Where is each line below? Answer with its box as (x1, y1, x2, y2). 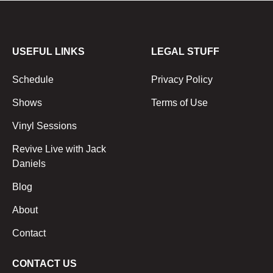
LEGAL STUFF (151, 46, 219, 57)
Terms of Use (151, 97, 208, 108)
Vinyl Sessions (12, 120, 77, 131)
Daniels (12, 158, 46, 169)
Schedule (12, 74, 54, 85)
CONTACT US (12, 258, 77, 269)
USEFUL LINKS (12, 46, 85, 57)
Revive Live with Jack (12, 143, 106, 154)
